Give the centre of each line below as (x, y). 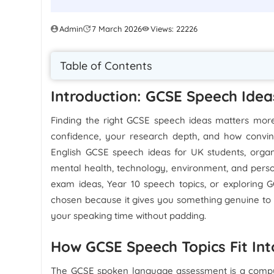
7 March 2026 (117, 28)
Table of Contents (106, 65)
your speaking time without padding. (129, 215)
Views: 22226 (174, 28)
